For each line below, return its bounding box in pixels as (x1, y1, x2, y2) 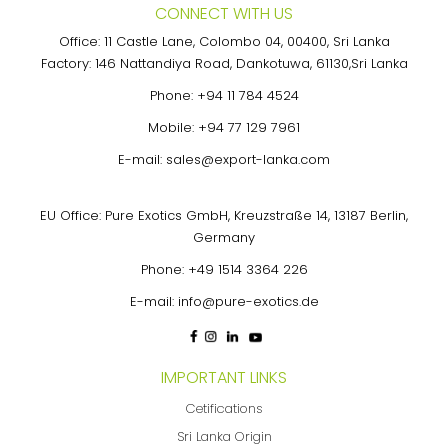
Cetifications (185, 398, 263, 418)
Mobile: (148, 117, 198, 137)
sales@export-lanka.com (166, 149, 330, 169)
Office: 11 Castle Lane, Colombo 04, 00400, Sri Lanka (58, 31, 390, 51)
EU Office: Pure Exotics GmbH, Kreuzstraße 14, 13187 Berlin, (40, 205, 408, 225)
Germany (193, 227, 255, 247)
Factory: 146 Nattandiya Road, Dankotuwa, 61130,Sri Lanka (40, 53, 408, 73)
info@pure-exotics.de (177, 291, 319, 311)
